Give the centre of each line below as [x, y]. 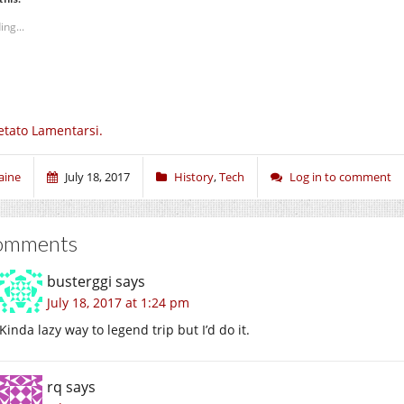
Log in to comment [340, 176]
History [194, 176]
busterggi [79, 281]
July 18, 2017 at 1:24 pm [118, 302]
